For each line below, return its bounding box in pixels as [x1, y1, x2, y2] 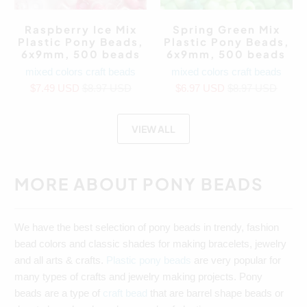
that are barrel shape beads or [147, 286, 284, 299]
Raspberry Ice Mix [24, 23, 137, 36]
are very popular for [191, 254, 282, 266]
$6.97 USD [175, 82, 228, 94]
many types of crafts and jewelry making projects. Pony [14, 270, 263, 282]
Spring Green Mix [172, 23, 280, 36]
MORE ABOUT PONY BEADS [14, 173, 265, 194]
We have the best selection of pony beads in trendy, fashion [14, 221, 280, 233]
